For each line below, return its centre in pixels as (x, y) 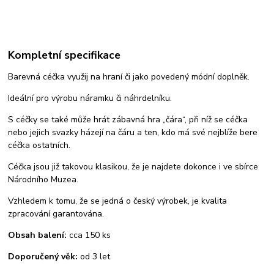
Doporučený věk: (44, 257)
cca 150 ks (89, 235)
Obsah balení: (38, 235)
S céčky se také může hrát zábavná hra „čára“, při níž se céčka (128, 120)
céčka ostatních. (39, 146)
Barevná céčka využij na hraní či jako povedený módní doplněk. (129, 77)
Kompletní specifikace (65, 55)
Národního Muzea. (43, 180)
